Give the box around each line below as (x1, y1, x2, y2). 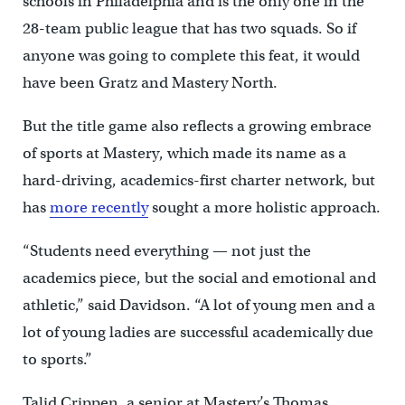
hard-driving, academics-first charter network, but (22, 170, 375, 190)
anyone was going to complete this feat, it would (22, 45, 360, 65)
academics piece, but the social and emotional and (22, 268, 376, 287)
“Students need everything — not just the (22, 240, 311, 260)
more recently (49, 197, 148, 217)
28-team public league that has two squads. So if (22, 18, 356, 38)
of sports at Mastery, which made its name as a (22, 143, 346, 163)
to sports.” (22, 349, 92, 369)
